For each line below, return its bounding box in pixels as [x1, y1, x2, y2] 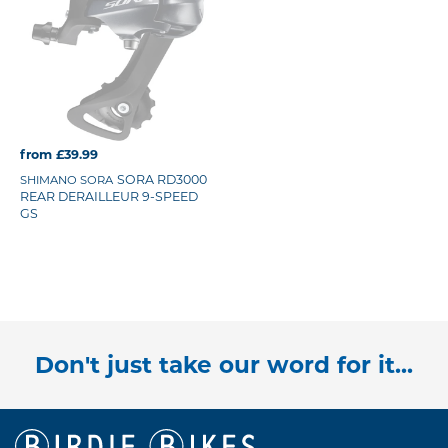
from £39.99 [20, 146, 98, 162]
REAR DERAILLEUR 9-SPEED [20, 188, 198, 204]
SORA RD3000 [117, 171, 207, 187]
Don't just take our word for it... [35, 350, 413, 379]
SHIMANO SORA [20, 172, 113, 187]
